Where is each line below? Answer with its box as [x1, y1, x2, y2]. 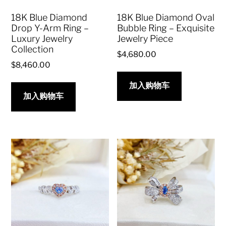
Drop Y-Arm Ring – [11, 22, 89, 33]
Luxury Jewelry [11, 33, 73, 44]
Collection [11, 43, 54, 54]
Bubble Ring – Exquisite [117, 22, 215, 33]
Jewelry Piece [117, 33, 174, 44]
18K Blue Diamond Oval [117, 12, 215, 23]
